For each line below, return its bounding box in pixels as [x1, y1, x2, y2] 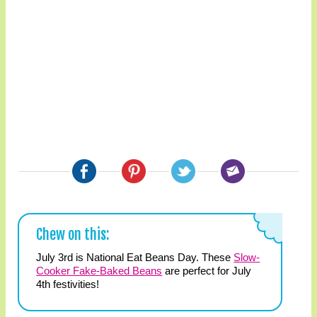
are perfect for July [162, 264, 252, 277]
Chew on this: [36, 225, 110, 243]
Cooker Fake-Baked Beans [36, 264, 163, 277]
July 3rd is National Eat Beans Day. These [36, 250, 234, 263]
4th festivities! [36, 277, 100, 290]
